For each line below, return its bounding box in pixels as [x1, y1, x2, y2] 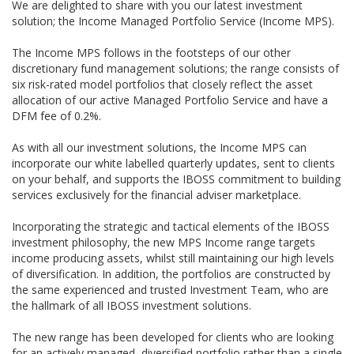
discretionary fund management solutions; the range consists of [12, 60, 339, 76]
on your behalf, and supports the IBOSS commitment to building [12, 171, 341, 186]
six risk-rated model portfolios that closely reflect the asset [12, 76, 313, 92]
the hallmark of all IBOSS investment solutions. [12, 297, 251, 313]
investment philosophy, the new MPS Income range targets [12, 234, 315, 250]
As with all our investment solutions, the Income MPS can [12, 139, 307, 155]
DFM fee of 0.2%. [12, 107, 101, 123]
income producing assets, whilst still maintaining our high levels [12, 250, 334, 265]
